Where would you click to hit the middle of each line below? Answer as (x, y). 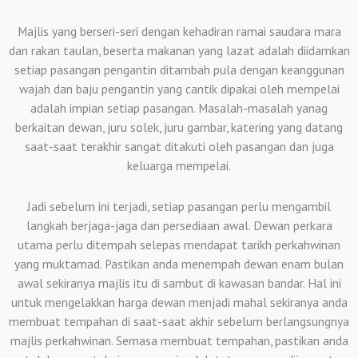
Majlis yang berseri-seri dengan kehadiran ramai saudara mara (179, 32)
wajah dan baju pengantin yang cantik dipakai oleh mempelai (179, 89)
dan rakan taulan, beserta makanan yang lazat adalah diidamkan (179, 51)
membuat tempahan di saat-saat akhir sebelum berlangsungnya (179, 322)
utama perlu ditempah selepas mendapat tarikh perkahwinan (179, 245)
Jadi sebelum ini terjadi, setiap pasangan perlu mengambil (179, 207)
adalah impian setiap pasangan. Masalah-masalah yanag (179, 108)
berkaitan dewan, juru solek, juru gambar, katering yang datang (179, 127)
